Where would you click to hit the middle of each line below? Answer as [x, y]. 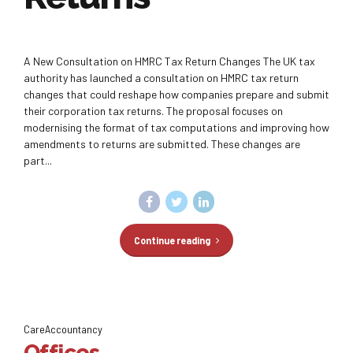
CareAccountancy [63, 329]
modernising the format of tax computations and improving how [176, 128]
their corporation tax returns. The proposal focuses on [153, 111]
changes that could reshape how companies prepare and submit [176, 95]
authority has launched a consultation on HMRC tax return [161, 78]
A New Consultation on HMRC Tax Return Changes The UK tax [169, 61]
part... [38, 161]
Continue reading [172, 240]
